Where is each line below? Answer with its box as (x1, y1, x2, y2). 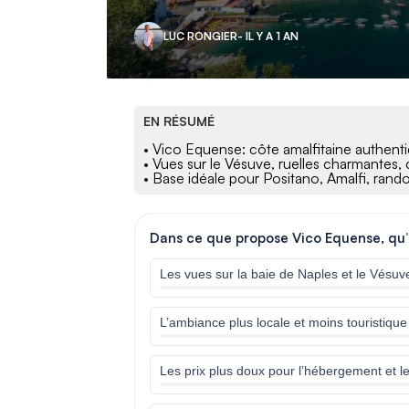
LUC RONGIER (163, 28, 237, 43)
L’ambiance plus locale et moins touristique (160, 314, 407, 330)
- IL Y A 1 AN (237, 28, 299, 43)
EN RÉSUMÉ (143, 112, 215, 129)
